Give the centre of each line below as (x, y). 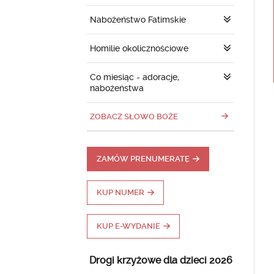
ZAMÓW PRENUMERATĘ (143, 159)
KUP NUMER (120, 192)
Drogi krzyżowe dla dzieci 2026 (161, 260)
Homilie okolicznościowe (139, 48)
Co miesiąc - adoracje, (135, 77)
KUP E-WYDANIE (128, 226)
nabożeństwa (117, 88)
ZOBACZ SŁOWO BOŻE (134, 117)
